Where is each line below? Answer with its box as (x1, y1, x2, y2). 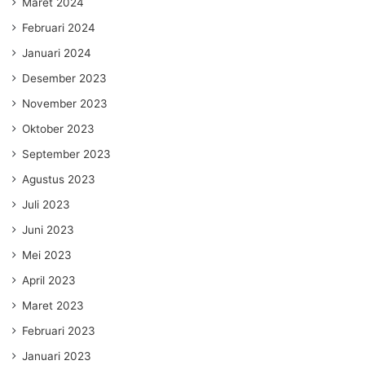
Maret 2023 (22, 299, 84, 313)
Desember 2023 (22, 72, 107, 86)
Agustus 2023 (22, 173, 95, 187)
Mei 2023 (22, 248, 72, 262)
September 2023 (22, 147, 111, 161)
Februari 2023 (22, 324, 95, 338)
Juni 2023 (22, 223, 74, 237)
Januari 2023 (22, 350, 91, 363)
